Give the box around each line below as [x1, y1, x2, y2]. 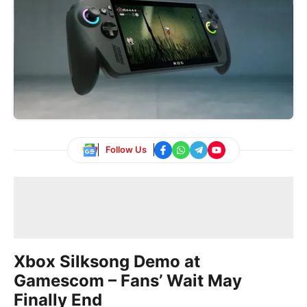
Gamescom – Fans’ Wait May [14, 270, 242, 291]
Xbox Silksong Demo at [14, 251, 200, 271]
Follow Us [106, 144, 147, 156]
